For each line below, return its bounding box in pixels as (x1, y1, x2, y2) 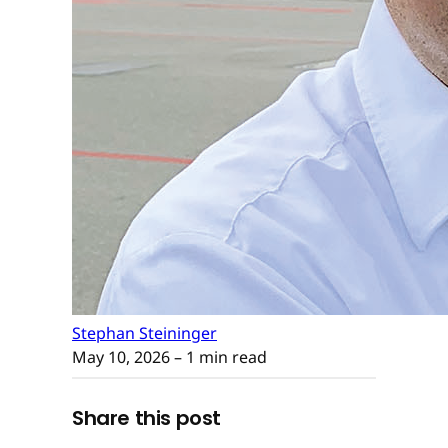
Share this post (72, 404, 221, 433)
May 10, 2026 (72, 345, 170, 368)
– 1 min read (170, 345, 267, 368)
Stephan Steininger (72, 321, 217, 344)
